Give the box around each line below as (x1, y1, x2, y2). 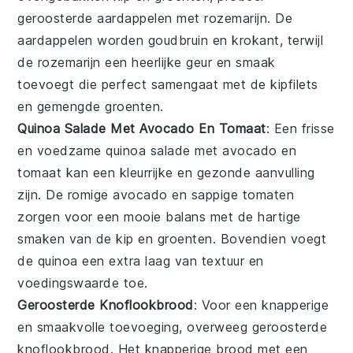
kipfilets (270, 76, 318, 92)
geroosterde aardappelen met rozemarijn (17, 9, 268, 26)
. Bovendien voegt (212, 230, 327, 247)
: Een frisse (266, 120, 335, 136)
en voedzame (17, 142, 106, 158)
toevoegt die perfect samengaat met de (17, 76, 271, 92)
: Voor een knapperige (193, 296, 329, 313)
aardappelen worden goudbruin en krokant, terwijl (17, 32, 324, 48)
